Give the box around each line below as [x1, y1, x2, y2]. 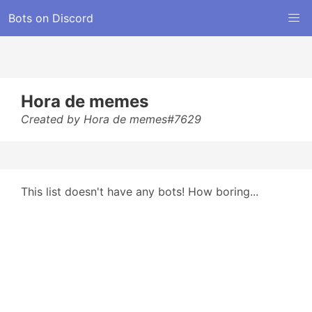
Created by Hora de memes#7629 [21, 112, 201, 126]
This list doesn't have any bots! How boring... [21, 185, 258, 198]
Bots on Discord [8, 11, 93, 25]
